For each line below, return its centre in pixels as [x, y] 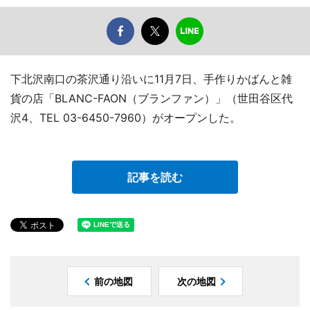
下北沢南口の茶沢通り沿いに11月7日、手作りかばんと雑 [151, 79]
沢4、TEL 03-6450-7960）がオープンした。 [126, 118]
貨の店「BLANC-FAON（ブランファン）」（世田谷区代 [152, 99]
